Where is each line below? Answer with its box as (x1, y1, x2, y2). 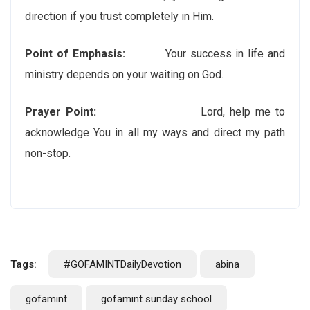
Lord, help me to (120, 105, 286, 118)
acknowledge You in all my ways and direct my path (25, 126, 285, 139)
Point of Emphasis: (25, 47, 125, 60)
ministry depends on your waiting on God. (25, 68, 224, 81)
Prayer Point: (25, 105, 121, 118)
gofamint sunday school (101, 293, 212, 305)
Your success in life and (125, 47, 285, 60)
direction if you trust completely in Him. (25, 10, 214, 23)
